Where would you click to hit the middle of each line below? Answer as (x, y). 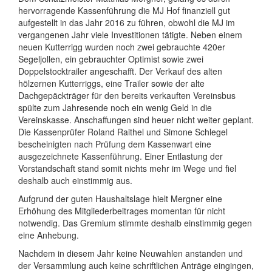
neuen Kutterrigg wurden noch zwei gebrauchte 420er (122, 46)
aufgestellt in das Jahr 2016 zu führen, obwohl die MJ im (127, 22)
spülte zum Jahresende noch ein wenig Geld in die (115, 107)
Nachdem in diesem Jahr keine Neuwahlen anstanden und (131, 253)
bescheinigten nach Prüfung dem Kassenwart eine (115, 144)
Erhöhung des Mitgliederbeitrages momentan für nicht (122, 210)
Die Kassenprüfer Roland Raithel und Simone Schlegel (123, 131)
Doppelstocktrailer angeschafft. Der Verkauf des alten (120, 71)
